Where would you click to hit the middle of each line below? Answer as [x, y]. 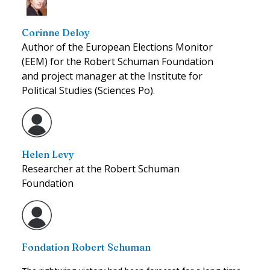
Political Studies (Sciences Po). [88, 90]
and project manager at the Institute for [112, 76]
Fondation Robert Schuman [86, 247]
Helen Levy [48, 154]
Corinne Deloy [56, 32]
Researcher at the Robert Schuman [101, 168]
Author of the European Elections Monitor [117, 47]
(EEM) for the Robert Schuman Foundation [118, 61]
